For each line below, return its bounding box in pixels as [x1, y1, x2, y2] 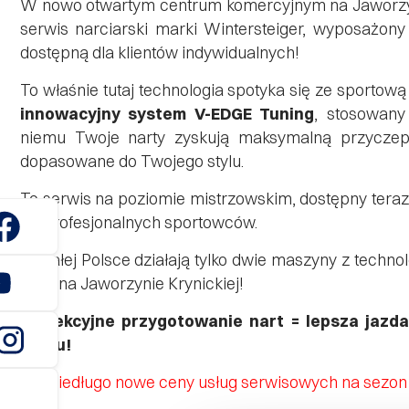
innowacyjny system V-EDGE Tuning [20, 104, 315, 123]
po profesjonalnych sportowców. [20, 213, 257, 232]
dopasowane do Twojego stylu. [20, 152, 244, 171]
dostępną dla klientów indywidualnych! [20, 43, 299, 62]
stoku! [20, 335, 71, 354]
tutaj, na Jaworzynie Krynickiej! [20, 274, 244, 293]
